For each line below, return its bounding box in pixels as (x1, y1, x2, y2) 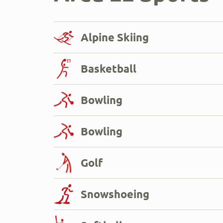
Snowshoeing (81, 187, 149, 201)
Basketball (81, 61, 136, 75)
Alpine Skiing (81, 30, 149, 44)
